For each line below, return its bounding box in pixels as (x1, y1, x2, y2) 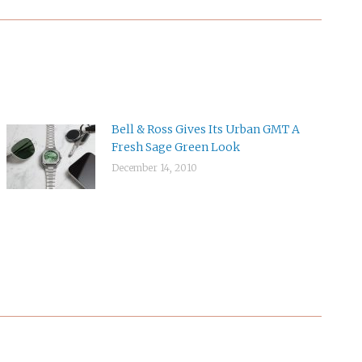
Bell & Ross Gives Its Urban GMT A (112, 122, 301, 137)
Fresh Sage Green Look (112, 140, 241, 154)
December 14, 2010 (112, 162, 198, 174)
